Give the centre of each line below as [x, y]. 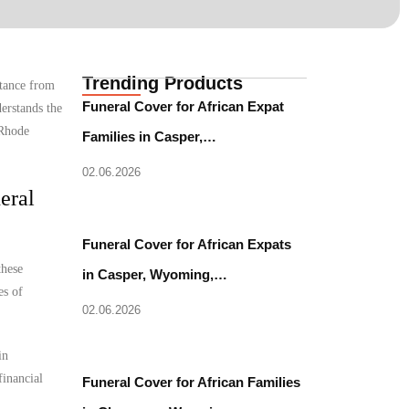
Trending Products [163, 83]
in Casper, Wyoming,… [155, 274]
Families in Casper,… [150, 136]
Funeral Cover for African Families [192, 382]
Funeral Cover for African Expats [187, 244]
